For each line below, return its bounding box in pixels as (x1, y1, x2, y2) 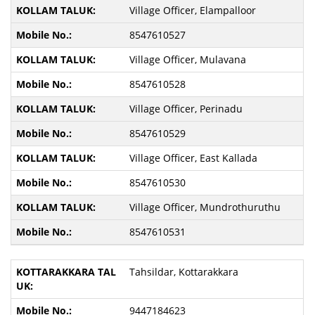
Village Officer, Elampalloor (129, 4, 256, 17)
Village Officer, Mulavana (129, 53, 246, 66)
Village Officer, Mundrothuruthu (129, 200, 281, 214)
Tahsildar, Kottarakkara (129, 265, 238, 278)
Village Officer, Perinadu (129, 102, 243, 115)
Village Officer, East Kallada (129, 151, 257, 165)
